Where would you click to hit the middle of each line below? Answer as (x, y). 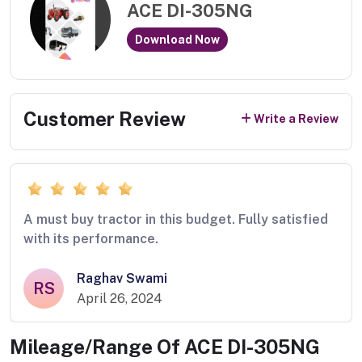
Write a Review (296, 119)
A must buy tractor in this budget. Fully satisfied (176, 220)
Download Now (177, 39)
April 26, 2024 (120, 299)
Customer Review (105, 118)
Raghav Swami (122, 279)
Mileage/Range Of (97, 347)
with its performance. (91, 239)
